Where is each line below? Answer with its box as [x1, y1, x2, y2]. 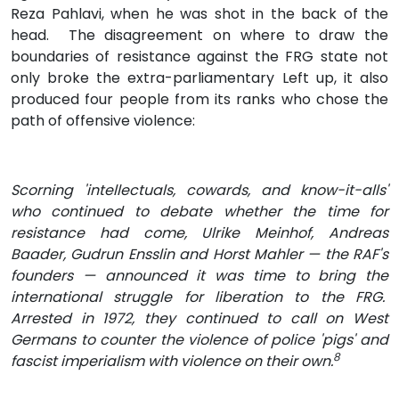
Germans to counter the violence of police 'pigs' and [11, 329, 388, 350]
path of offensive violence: [11, 110, 199, 131]
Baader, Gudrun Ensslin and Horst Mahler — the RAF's [11, 243, 388, 265]
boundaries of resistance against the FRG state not [11, 45, 388, 67]
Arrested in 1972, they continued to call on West [11, 307, 388, 329]
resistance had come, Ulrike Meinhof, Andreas [11, 222, 388, 243]
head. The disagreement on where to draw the [11, 24, 388, 45]
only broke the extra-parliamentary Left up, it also [11, 67, 388, 88]
